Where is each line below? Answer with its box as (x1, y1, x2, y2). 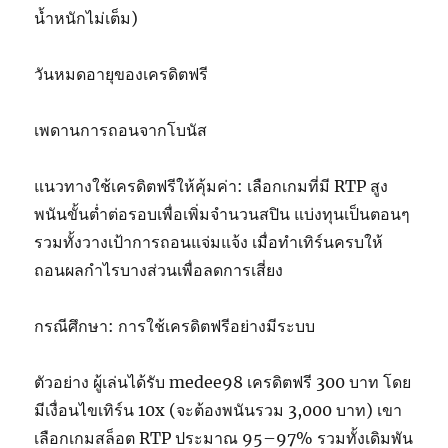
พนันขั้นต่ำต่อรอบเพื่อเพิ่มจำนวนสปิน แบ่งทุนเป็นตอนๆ (34, 204, 411, 225)
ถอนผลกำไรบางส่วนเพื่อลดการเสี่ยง (34, 260, 284, 281)
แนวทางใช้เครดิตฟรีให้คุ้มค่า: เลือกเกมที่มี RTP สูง (34, 176, 389, 197)
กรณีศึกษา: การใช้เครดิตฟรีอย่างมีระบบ (34, 316, 316, 337)
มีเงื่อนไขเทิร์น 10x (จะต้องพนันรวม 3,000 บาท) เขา (34, 400, 403, 421)
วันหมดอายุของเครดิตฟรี (34, 64, 209, 85)
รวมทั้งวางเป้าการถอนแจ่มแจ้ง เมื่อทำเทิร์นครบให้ (34, 232, 384, 253)
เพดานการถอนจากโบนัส (34, 120, 208, 141)
